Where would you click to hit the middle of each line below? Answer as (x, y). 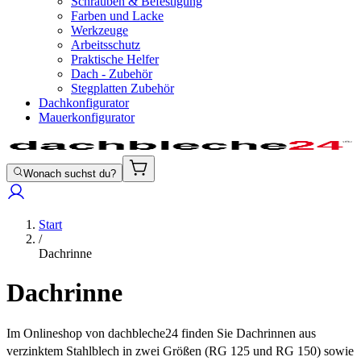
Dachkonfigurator (84, 103)
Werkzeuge (100, 30)
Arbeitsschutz (106, 45)
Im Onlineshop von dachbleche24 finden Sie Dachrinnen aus (161, 334)
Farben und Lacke (117, 16)
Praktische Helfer (115, 59)
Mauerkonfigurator (87, 117)
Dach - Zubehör (112, 74)
